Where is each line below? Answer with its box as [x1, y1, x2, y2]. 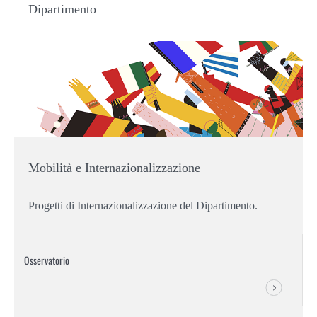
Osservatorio [24, 252, 69, 267]
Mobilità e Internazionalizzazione [28, 160, 200, 175]
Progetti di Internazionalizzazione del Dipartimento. [28, 199, 258, 212]
